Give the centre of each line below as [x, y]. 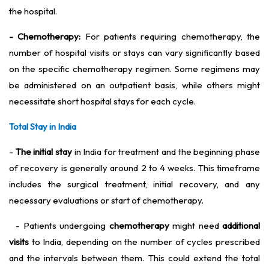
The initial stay [44, 152]
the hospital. [33, 11]
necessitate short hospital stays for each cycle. [102, 101]
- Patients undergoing [62, 226]
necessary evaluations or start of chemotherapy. [106, 201]
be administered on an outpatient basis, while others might [134, 85]
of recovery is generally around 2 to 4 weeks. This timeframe [134, 168]
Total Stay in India [43, 127]
